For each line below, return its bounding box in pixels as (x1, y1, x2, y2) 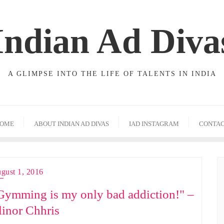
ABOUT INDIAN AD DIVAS (34, 120, 109, 127)
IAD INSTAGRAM (129, 120, 179, 127)
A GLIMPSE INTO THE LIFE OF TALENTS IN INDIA (7, 70, 216, 77)
